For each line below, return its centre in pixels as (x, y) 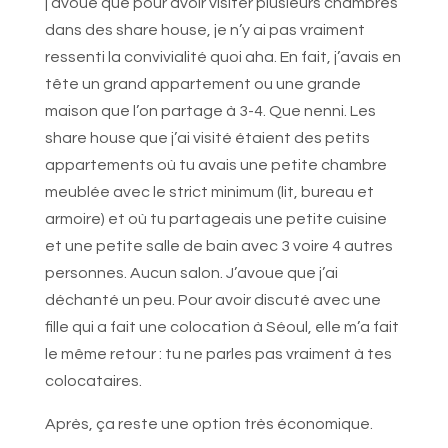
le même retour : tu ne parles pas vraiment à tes (218, 354)
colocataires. (93, 381)
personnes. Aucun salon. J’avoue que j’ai (191, 273)
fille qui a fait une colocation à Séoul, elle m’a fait (221, 327)
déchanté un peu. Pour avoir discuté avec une (212, 300)
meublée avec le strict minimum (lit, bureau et (209, 192)
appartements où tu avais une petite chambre (215, 165)
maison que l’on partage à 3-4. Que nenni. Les (210, 111)
